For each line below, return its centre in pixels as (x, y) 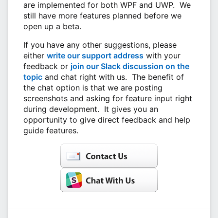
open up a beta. (54, 27)
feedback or (47, 66)
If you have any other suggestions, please (100, 45)
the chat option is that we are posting (93, 88)
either (35, 56)
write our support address (95, 56)
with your (162, 56)
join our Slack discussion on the (130, 66)
